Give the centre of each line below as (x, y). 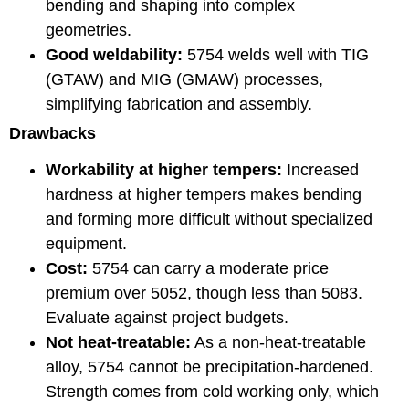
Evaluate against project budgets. (167, 317)
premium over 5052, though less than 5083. (204, 293)
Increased (320, 169)
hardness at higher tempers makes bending (204, 194)
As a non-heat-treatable (278, 342)
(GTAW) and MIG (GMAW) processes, (184, 79)
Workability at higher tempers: (164, 169)
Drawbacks (52, 133)
